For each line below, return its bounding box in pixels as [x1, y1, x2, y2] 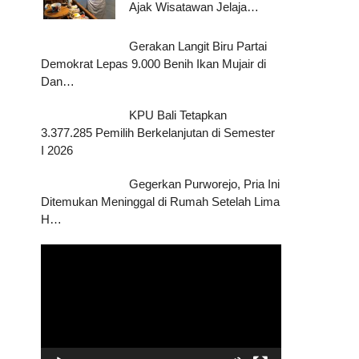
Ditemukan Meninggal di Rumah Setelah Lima [41, 195, 280, 208]
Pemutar [40, 245, 86, 259]
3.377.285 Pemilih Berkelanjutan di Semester [41, 126, 276, 139]
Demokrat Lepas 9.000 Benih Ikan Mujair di [41, 57, 267, 71]
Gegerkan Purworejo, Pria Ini [129, 177, 280, 191]
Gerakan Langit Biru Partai [129, 39, 268, 53]
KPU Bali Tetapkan [129, 108, 228, 122]
